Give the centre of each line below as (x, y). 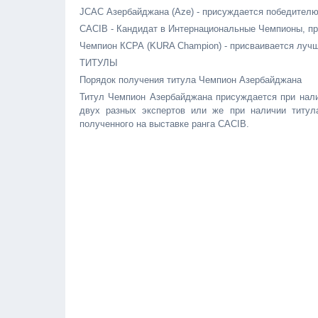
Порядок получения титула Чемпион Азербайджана (191, 80)
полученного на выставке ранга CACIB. (164, 124)
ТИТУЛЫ (99, 63)
